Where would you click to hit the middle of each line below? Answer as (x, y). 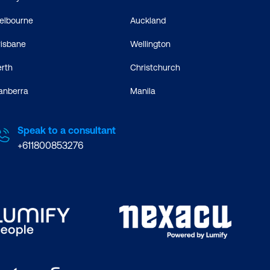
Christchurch (155, 68)
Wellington (150, 44)
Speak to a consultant (67, 130)
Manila (143, 91)
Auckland (148, 21)
